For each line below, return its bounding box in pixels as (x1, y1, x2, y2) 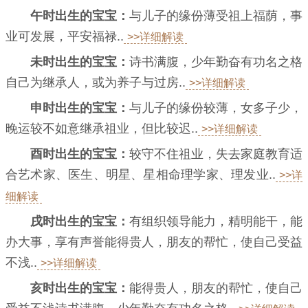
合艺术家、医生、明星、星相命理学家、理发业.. (5, 168, 276, 182)
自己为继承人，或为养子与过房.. (5, 76, 186, 90)
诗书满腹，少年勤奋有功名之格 (129, 55, 302, 69)
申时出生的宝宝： (30, 101, 129, 115)
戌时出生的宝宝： (30, 214, 129, 229)
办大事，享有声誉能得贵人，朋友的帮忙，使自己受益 (5, 235, 302, 250)
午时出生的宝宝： (30, 9, 129, 23)
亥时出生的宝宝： (30, 281, 129, 296)
